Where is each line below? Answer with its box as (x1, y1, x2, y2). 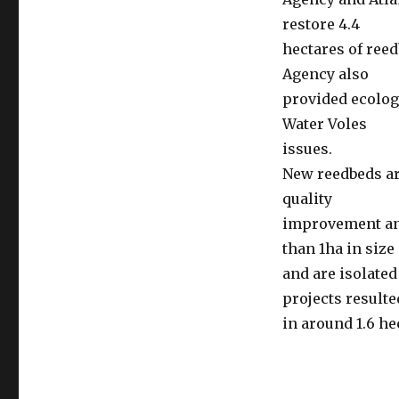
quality (281, 190, 332, 208)
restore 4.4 (281, 15, 360, 33)
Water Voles (281, 115, 367, 133)
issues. (281, 140, 332, 158)
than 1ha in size (281, 240, 395, 257)
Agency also (281, 65, 369, 83)
